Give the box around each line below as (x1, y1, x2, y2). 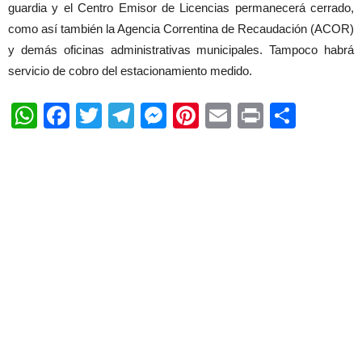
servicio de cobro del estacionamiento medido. (8, 64, 252, 78)
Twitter (102, 101, 179, 130)
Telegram (134, 101, 242, 130)
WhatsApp (37, 101, 157, 130)
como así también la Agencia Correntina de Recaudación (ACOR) (8, 22, 354, 36)
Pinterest (199, 101, 301, 130)
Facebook (69, 101, 184, 130)
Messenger (166, 101, 296, 130)
